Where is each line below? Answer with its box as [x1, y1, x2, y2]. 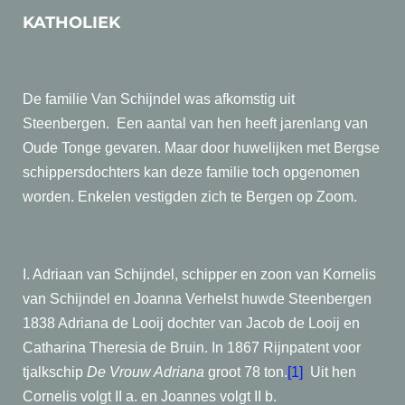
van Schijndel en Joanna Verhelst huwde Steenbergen [23, 291, 372, 306]
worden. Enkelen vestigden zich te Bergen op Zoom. [23, 189, 357, 204]
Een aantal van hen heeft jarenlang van [117, 116, 368, 131]
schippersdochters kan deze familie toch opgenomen [23, 165, 360, 180]
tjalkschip [23, 364, 87, 380]
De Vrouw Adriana [87, 364, 204, 380]
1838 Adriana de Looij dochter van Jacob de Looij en [23, 316, 360, 331]
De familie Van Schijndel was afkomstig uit [23, 91, 295, 107]
